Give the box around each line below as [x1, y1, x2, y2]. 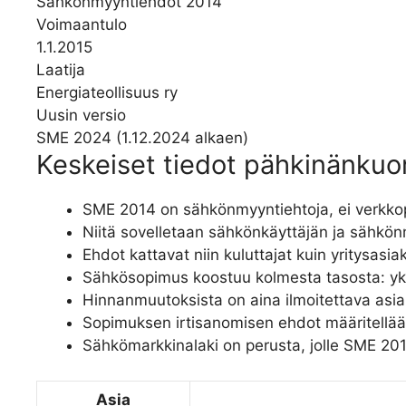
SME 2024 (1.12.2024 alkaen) [36, 129, 248, 148]
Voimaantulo [36, 15, 127, 34]
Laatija [36, 61, 85, 80]
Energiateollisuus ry [36, 83, 178, 102]
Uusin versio [36, 106, 126, 125]
